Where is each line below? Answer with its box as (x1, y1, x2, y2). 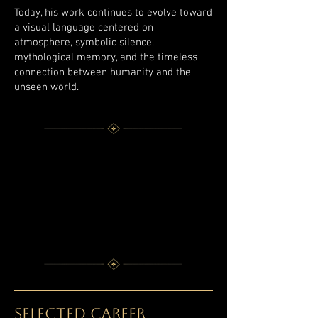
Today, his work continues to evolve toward (14, 6, 212, 19)
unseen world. (14, 81, 79, 94)
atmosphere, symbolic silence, (14, 36, 154, 49)
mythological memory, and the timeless (14, 51, 197, 64)
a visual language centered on (14, 21, 153, 34)
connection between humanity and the (14, 66, 191, 79)
